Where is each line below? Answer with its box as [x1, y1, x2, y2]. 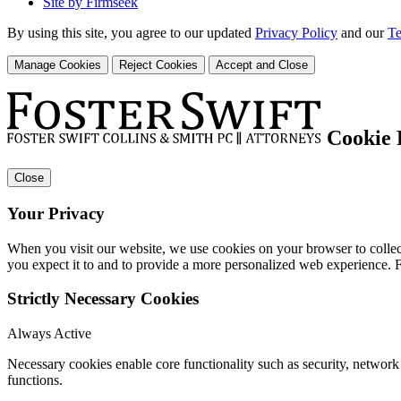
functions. [7, 372, 63, 388]
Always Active [7, 326, 91, 341]
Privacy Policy [255, 25, 337, 41]
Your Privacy [7, 203, 105, 223]
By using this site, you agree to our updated [7, 25, 255, 41]
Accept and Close [216, 58, 308, 73]
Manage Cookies [14, 58, 101, 73]
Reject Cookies [119, 58, 198, 73]
